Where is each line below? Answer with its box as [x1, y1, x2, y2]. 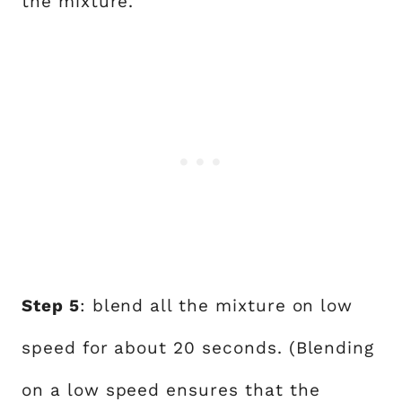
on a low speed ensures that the [22, 379, 320, 400]
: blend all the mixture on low [79, 294, 354, 316]
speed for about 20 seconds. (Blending [22, 336, 375, 358]
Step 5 [22, 294, 80, 316]
